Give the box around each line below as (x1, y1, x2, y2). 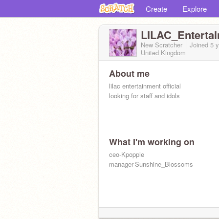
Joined (190, 40, 210, 49)
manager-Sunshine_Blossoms (109, 159, 193, 169)
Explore (182, 3, 207, 14)
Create (146, 3, 167, 14)
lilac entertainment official (109, 81, 181, 90)
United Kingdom (141, 48, 186, 57)
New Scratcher (141, 40, 184, 49)
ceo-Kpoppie (109, 150, 144, 159)
